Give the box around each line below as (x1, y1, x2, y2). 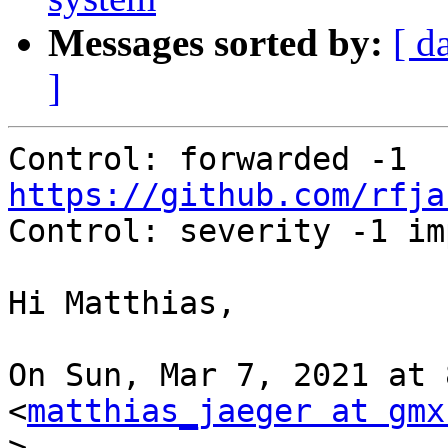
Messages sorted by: (48, 21, 383, 65)
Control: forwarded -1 (407, 141, 426, 178)
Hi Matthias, (8, 285, 236, 322)
